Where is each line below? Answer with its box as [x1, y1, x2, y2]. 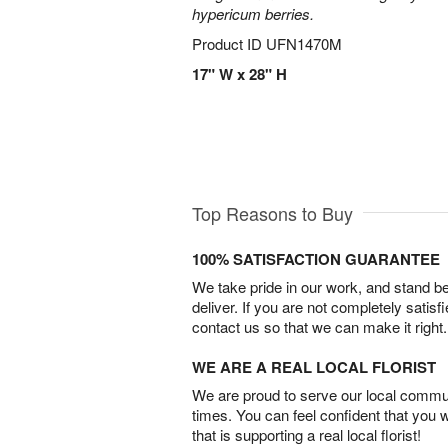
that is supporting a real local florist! [192, 424, 421, 446]
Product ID [192, 33, 266, 54]
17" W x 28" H [192, 63, 287, 85]
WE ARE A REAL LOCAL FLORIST [192, 356, 436, 379]
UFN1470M [266, 33, 342, 54]
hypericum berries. [192, 3, 314, 24]
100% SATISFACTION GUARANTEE [192, 248, 440, 271]
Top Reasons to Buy [192, 200, 353, 227]
